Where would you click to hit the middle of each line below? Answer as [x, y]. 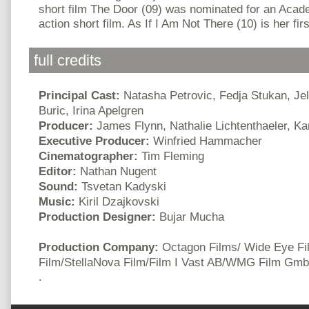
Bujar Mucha [192, 216]
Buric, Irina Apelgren [91, 110]
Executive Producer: [96, 140]
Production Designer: [99, 216]
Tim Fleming [173, 156]
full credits [68, 61]
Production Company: [100, 247]
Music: [59, 201]
